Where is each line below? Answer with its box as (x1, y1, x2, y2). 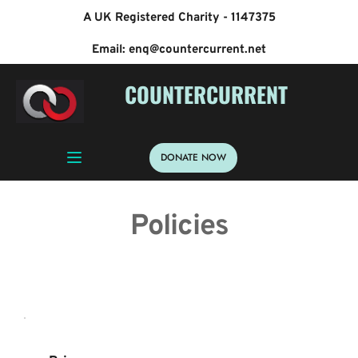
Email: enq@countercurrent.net (92, 42, 266, 58)
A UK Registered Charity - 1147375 (82, 10, 276, 26)
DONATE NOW (160, 149, 226, 165)
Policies (129, 208, 229, 245)
